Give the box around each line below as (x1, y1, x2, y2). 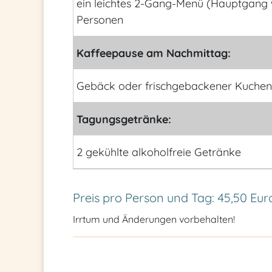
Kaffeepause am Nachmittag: (76, 46, 231, 60)
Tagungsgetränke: (76, 112, 171, 126)
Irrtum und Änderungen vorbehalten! (73, 213, 235, 225)
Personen (76, 12, 123, 27)
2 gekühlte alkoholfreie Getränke (76, 144, 241, 159)
